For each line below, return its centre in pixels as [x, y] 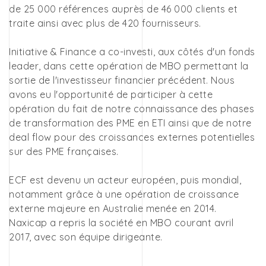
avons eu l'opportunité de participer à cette [111, 94]
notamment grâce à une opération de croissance [124, 194]
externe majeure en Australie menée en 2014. [113, 208]
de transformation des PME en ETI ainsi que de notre [130, 123]
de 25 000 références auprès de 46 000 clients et [123, 9]
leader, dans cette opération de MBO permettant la [129, 66]
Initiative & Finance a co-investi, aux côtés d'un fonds [132, 51]
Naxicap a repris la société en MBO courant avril [121, 222]
